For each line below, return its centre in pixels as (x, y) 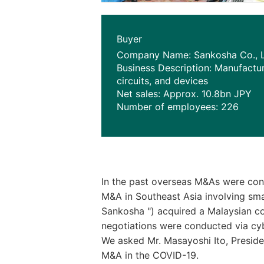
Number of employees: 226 (178, 107)
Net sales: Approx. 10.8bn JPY (184, 94)
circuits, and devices (162, 81)
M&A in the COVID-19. (150, 255)
